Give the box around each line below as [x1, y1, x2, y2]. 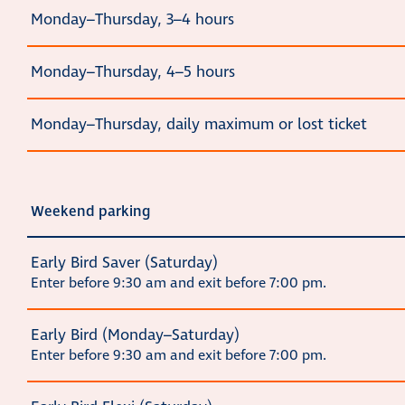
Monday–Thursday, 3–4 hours [31, 9, 234, 32]
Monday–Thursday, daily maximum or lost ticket [31, 114, 367, 137]
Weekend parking [31, 202, 150, 222]
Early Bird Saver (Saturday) [31, 252, 218, 275]
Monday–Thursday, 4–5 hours [31, 61, 235, 84]
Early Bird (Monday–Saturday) [31, 325, 240, 347]
